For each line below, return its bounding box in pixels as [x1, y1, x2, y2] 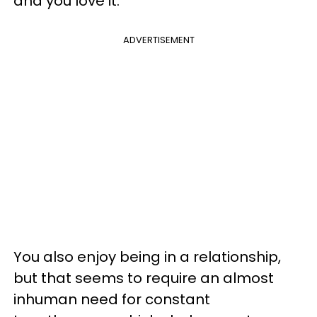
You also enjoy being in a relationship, [13, 246, 281, 267]
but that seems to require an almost [13, 267, 274, 288]
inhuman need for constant [13, 289, 210, 309]
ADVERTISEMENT [122, 33, 195, 47]
